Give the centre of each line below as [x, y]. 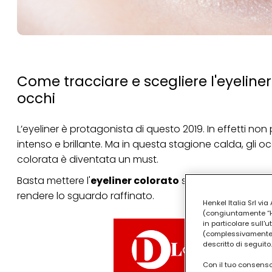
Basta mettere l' [54, 180]
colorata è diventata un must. [88, 159]
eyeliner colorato [135, 180]
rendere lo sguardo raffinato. [86, 195]
